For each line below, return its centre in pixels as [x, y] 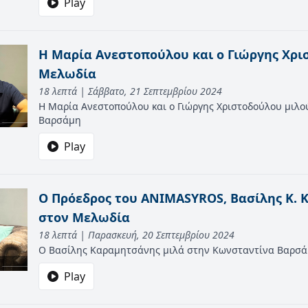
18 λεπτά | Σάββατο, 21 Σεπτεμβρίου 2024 [130, 91]
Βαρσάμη [60, 120]
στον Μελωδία [84, 217]
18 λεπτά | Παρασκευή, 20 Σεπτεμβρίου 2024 [136, 235]
